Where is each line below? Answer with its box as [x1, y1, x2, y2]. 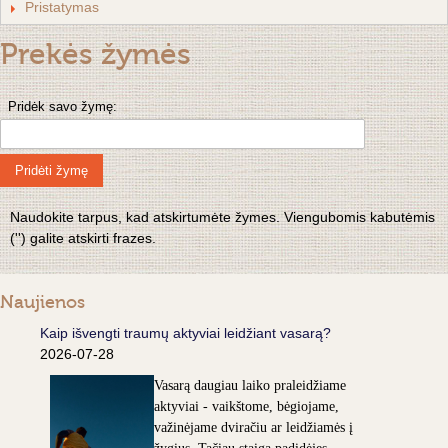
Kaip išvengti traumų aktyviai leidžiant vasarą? [40, 325, 331, 342]
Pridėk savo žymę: [8, 99, 117, 115]
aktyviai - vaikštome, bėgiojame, [154, 399, 339, 415]
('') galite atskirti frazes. [10, 230, 156, 247]
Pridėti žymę [15, 163, 88, 179]
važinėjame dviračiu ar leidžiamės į [154, 420, 353, 436]
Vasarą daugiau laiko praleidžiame [154, 378, 346, 394]
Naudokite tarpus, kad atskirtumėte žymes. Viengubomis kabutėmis [10, 209, 435, 226]
